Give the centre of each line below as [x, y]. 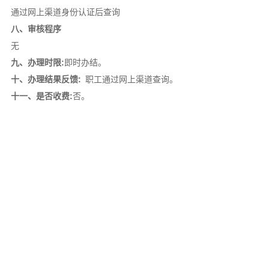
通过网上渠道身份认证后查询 [65, 12]
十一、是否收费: [41, 96]
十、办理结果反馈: [46, 79]
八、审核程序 [36, 29]
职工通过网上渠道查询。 [129, 79]
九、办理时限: [37, 62]
